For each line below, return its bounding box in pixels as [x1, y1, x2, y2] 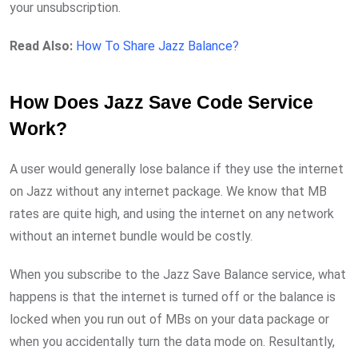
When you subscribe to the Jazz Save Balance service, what [10, 266, 346, 282]
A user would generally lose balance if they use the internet [10, 161, 344, 177]
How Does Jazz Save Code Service [10, 92, 313, 113]
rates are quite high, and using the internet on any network [10, 205, 334, 221]
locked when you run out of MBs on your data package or [10, 311, 329, 327]
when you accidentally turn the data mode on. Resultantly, [10, 333, 335, 349]
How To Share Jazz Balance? [76, 38, 239, 54]
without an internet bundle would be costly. [10, 228, 253, 244]
